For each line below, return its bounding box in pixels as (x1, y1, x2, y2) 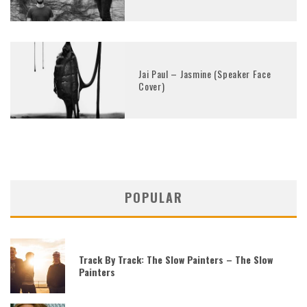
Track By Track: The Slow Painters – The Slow (79, 251, 273, 267)
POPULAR (124, 188, 183, 206)
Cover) (138, 79, 165, 94)
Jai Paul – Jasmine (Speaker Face (138, 66, 271, 82)
